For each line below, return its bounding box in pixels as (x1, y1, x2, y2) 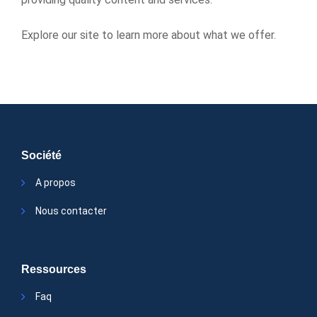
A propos (35, 177, 76, 188)
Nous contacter (35, 205, 107, 217)
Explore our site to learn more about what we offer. (21, 28, 276, 42)
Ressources (21, 263, 86, 275)
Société (21, 149, 62, 161)
